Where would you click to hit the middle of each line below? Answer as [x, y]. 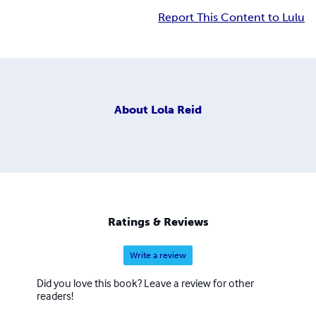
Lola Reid [176, 109]
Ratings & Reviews [158, 222]
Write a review [158, 256]
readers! [55, 296]
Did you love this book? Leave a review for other [145, 283]
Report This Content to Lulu [231, 18]
